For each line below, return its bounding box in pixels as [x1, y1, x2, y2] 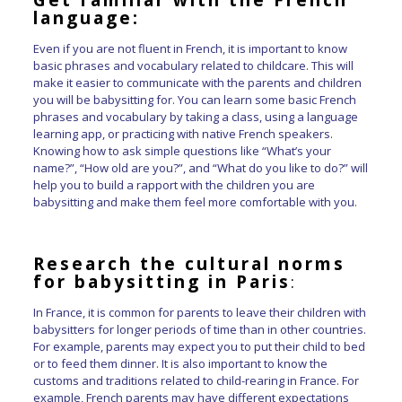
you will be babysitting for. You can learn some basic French [32, 91, 356, 108]
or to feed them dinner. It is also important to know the [32, 354, 328, 371]
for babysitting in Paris [32, 269, 291, 293]
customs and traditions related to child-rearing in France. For [32, 371, 359, 389]
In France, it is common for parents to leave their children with [32, 303, 366, 320]
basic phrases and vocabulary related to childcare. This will [32, 57, 354, 74]
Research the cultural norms [32, 251, 345, 275]
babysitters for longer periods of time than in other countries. [32, 320, 366, 337]
